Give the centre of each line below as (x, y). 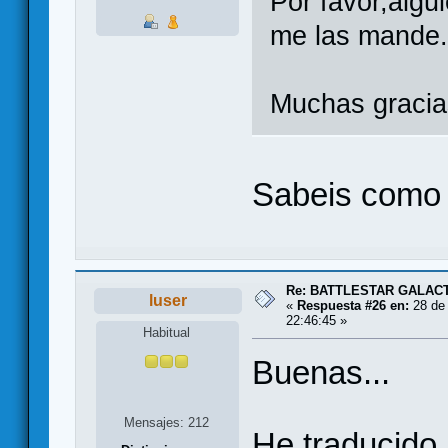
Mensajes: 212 (167, 422)
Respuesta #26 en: (353, 306)
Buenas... (321, 372)
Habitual (167, 332)
